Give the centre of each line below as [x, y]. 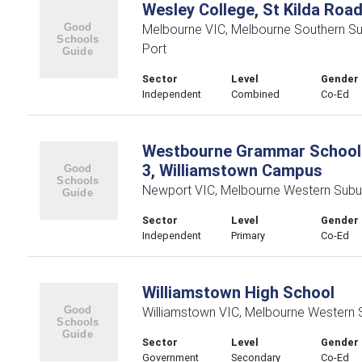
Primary [248, 236]
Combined [256, 94]
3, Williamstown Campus [232, 170]
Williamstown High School [238, 292]
